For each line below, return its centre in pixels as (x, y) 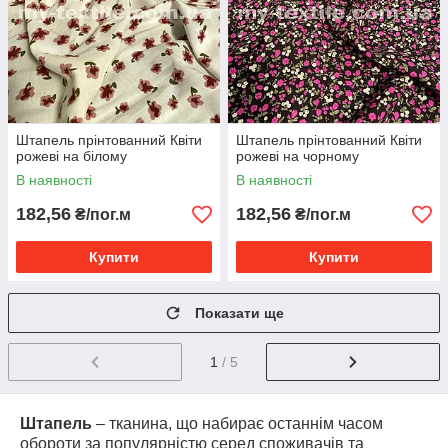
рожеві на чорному (297, 156)
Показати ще (239, 313)
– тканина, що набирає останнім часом (237, 423)
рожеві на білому (71, 156)
